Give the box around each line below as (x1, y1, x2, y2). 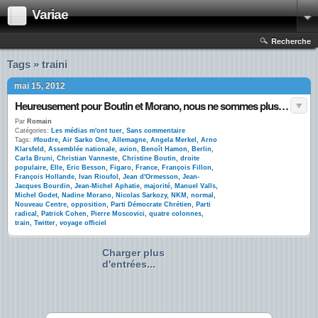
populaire (15, 164, 46, 171)
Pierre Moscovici (91, 210, 145, 217)
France (136, 164, 158, 171)
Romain (25, 118, 52, 125)
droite (180, 155, 199, 162)
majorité (144, 182, 170, 190)
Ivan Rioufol (79, 173, 119, 180)
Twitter (34, 219, 55, 226)
